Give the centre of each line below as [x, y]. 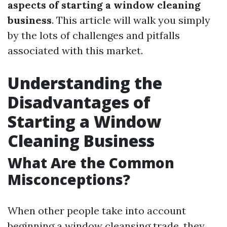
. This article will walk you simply [131, 20]
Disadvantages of [79, 102]
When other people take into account [97, 211]
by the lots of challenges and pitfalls [94, 35]
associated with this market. [75, 50]
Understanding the [85, 83]
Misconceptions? [69, 179]
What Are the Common [91, 163]
